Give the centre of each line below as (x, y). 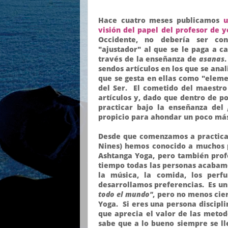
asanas (211, 59)
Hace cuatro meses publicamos (161, 20)
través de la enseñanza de (149, 59)
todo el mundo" (126, 194)
